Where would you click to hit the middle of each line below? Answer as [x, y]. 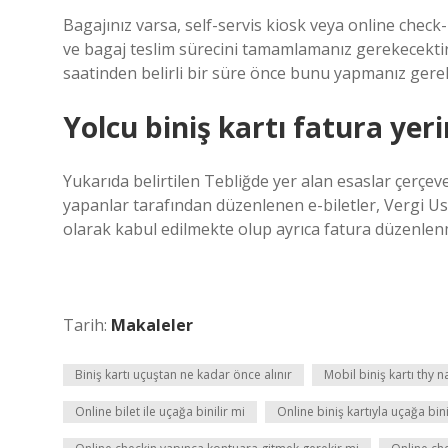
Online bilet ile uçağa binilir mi [160, 411]
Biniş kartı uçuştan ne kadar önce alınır [183, 374]
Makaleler [152, 325]
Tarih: [87, 325]
